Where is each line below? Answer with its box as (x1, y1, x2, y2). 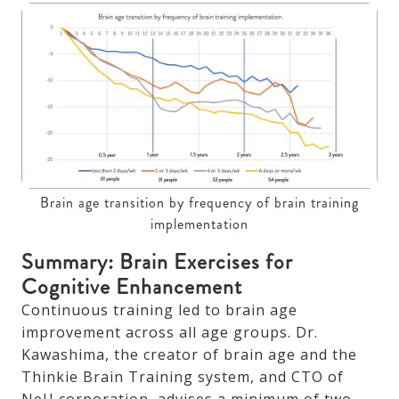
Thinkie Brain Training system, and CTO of (21, 367, 344, 387)
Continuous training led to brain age (21, 300, 297, 321)
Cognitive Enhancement (21, 272, 242, 303)
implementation (151, 214, 248, 235)
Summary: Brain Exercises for (21, 247, 293, 278)
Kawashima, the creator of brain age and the (21, 345, 357, 365)
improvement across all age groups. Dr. (21, 322, 318, 343)
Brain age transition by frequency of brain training (40, 192, 359, 214)
